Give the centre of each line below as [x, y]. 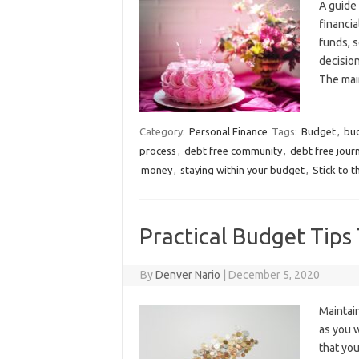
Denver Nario [188, 275]
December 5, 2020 [274, 275]
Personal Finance [228, 131]
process [157, 151]
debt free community [233, 151]
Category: [163, 131]
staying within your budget [242, 170]
